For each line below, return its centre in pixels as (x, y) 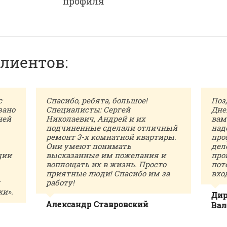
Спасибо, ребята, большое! (97, 100)
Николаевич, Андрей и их (96, 119)
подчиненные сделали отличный (111, 128)
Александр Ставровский (97, 204)
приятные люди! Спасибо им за (108, 173)
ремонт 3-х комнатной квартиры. (111, 137)
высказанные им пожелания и (106, 155)
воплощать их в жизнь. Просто (106, 164)
